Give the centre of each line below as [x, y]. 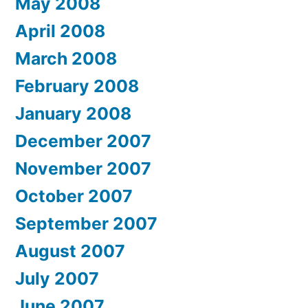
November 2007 [83, 168]
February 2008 [77, 86]
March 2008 [66, 58]
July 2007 [57, 278]
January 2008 [73, 113]
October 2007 [74, 196]
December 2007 [83, 141]
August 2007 [70, 251]
